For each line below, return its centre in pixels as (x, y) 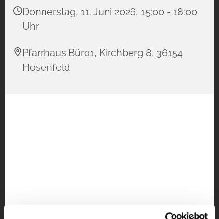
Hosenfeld (46, 67)
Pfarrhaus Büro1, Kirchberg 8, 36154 (103, 53)
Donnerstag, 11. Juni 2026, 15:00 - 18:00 (110, 11)
